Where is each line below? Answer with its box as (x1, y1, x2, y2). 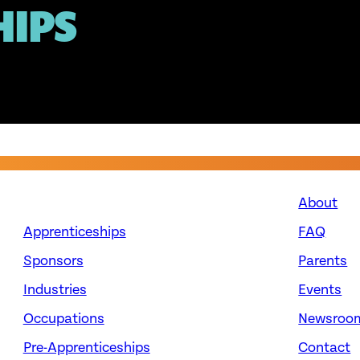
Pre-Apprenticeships (22, 339, 150, 357)
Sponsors (22, 252, 84, 270)
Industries (22, 281, 87, 299)
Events (298, 281, 342, 299)
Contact (298, 339, 351, 357)
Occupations (22, 310, 104, 328)
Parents (298, 252, 348, 270)
